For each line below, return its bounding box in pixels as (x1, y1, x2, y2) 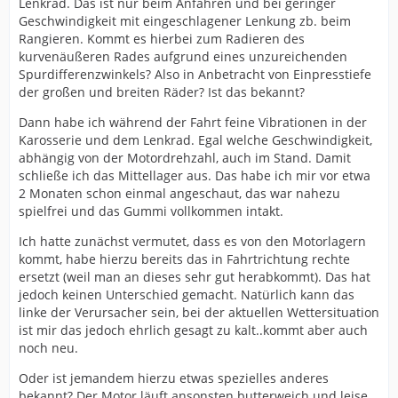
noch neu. (19, 339, 78, 356)
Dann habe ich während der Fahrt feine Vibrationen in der (19, 114, 367, 131)
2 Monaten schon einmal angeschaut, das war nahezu (19, 185, 340, 202)
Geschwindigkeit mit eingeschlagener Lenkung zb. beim (19, 12, 351, 29)
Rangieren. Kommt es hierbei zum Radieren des (19, 30, 305, 47)
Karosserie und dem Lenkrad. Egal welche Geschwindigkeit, (19, 131, 372, 148)
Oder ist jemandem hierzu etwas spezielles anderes (19, 370, 329, 386)
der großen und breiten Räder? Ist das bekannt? (19, 84, 305, 100)
